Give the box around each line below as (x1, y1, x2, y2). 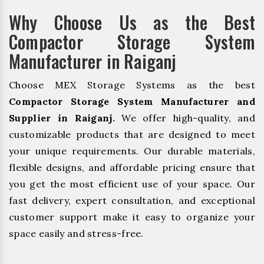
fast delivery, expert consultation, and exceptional (9, 194, 255, 206)
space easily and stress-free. (9, 227, 144, 239)
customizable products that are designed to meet (9, 128, 255, 140)
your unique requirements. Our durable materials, (9, 144, 255, 157)
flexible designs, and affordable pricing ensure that (9, 161, 255, 173)
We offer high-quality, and (114, 111, 255, 124)
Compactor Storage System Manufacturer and (9, 95, 255, 107)
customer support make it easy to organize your (9, 210, 255, 223)
